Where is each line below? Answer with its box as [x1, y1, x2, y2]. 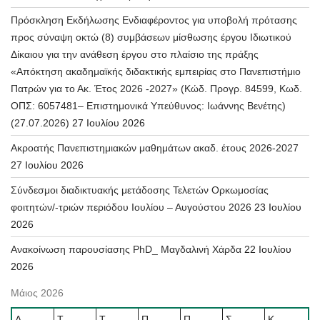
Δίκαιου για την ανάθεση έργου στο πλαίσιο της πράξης [11, 49, 259, 61]
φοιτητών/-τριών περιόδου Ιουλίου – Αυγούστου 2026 [11, 201, 251, 214]
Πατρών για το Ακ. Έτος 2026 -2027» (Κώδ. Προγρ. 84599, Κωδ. [11, 83, 302, 95]
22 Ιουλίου [244, 244, 291, 256]
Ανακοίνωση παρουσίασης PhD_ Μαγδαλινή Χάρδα [11, 244, 241, 256]
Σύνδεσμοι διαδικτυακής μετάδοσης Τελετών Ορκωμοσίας [11, 184, 269, 196]
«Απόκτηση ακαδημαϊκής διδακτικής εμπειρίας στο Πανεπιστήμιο [11, 66, 301, 78]
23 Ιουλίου [254, 201, 301, 214]
